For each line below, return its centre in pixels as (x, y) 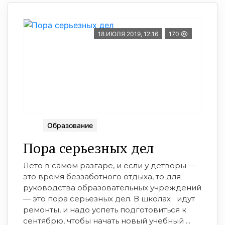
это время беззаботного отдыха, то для (102, 176)
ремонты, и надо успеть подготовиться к (105, 209)
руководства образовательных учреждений (112, 187)
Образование (70, 125)
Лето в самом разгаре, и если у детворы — (109, 165)
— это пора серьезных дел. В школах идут (111, 198)
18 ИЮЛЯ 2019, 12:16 (128, 34)
